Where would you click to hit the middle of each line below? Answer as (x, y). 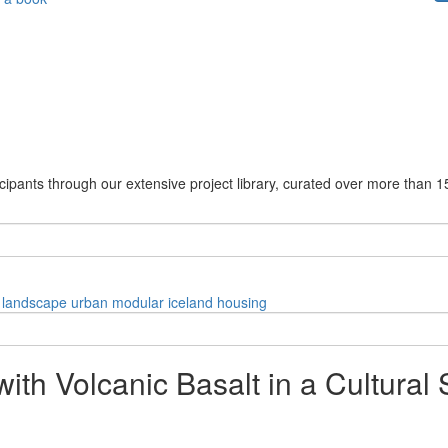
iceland (190, 301)
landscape (34, 301)
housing (242, 301)
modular (138, 301)
